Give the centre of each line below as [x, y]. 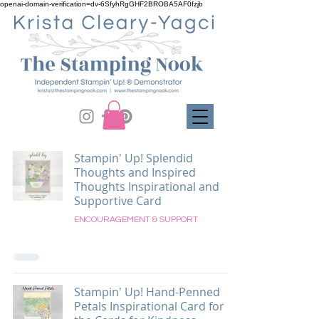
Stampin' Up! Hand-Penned [147, 292]
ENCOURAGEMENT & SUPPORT [136, 220]
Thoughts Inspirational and [147, 187]
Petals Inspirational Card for [149, 306]
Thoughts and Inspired [135, 172]
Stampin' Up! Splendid [134, 158]
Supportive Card [118, 201]
